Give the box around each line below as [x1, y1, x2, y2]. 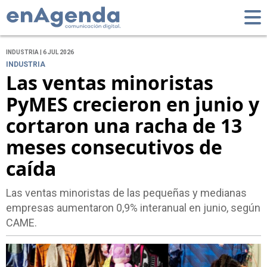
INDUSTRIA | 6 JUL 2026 [6, 49, 74, 56]
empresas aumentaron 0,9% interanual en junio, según [6, 201, 260, 215]
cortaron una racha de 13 [6, 113, 242, 139]
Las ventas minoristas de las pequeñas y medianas [6, 187, 247, 200]
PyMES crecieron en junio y [6, 91, 259, 117]
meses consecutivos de [6, 134, 222, 160]
